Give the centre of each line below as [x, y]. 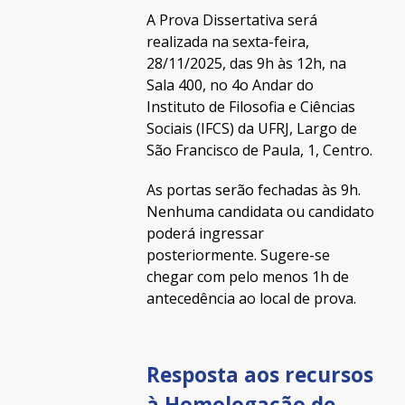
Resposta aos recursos [259, 375]
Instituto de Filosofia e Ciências [250, 107]
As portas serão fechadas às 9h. [253, 190]
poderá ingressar [205, 233]
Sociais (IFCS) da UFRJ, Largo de [251, 128]
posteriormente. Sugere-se [238, 255]
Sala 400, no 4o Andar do [230, 85]
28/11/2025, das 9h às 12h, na [246, 63]
